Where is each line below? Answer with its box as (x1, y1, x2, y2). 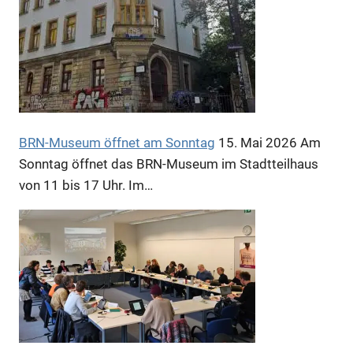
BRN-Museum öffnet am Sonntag (19, 134, 215, 150)
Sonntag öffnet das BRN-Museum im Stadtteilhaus (19, 155, 318, 172)
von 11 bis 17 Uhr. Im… (19, 176, 153, 193)
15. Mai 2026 (215, 134, 297, 150)
